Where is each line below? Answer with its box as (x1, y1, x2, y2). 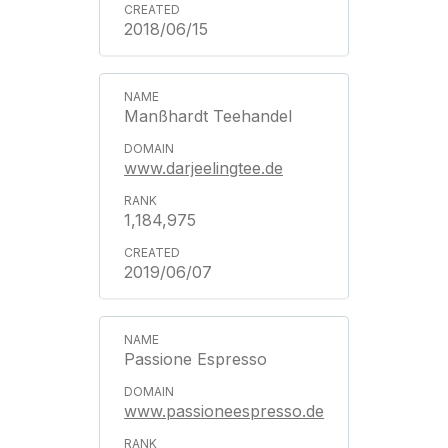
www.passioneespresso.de (124, 401, 324, 421)
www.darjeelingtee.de (124, 158, 283, 178)
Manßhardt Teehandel (124, 106, 292, 126)
